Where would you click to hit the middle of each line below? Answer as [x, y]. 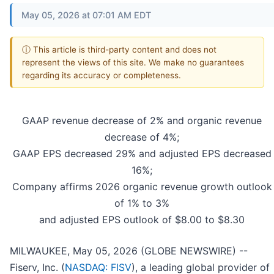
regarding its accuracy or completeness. [102, 75]
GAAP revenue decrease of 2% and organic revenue [142, 121]
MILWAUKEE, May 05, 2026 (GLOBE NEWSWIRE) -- [129, 251]
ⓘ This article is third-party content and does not [119, 49]
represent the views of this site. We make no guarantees [133, 62]
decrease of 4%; [142, 137]
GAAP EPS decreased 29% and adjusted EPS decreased [142, 154]
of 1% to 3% [142, 203]
